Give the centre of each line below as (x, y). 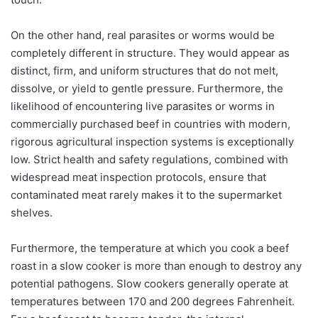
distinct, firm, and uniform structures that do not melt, (144, 70)
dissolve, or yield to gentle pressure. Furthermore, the (147, 88)
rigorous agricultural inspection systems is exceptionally (152, 141)
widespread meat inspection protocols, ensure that (138, 177)
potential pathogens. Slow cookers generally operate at (149, 283)
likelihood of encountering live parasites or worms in (143, 106)
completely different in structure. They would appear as (150, 53)
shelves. (32, 212)
